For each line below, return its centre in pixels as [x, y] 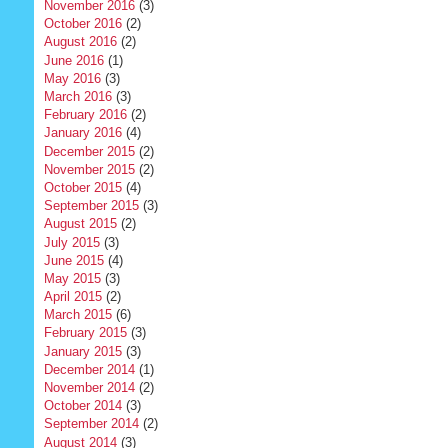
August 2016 [80, 42]
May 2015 [72, 278]
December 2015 [89, 151]
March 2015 [77, 315]
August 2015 [80, 224]
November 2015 [89, 169]
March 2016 [77, 97]
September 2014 [91, 424]
